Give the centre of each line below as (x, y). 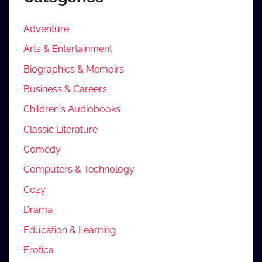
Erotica (39, 250)
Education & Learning (70, 230)
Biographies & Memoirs (74, 69)
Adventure (46, 29)
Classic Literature (61, 129)
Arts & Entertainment (68, 49)
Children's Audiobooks (72, 109)
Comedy (42, 150)
